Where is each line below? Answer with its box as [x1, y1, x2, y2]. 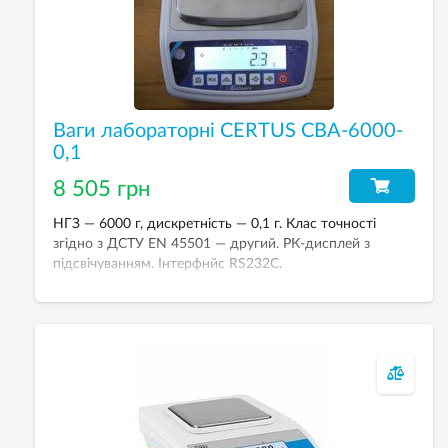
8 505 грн [53, 178, 150, 200]
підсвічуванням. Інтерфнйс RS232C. [53, 257, 282, 271]
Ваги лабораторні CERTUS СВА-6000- [53, 121, 403, 141]
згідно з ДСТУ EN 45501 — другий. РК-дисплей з [53, 237, 370, 251]
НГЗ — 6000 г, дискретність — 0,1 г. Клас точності [53, 217, 376, 231]
